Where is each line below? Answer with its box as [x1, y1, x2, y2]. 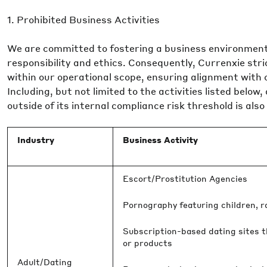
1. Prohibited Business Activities [7, 13, 160, 26]
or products [123, 237, 172, 248]
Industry [17, 134, 54, 145]
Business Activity [123, 134, 198, 145]
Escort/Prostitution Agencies [123, 173, 247, 184]
